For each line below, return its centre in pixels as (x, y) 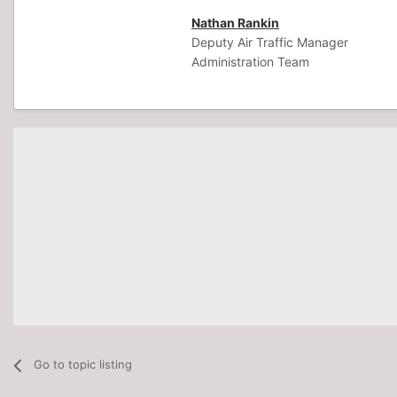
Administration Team (250, 62)
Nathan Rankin (235, 23)
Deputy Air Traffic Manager (270, 42)
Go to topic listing (83, 364)
